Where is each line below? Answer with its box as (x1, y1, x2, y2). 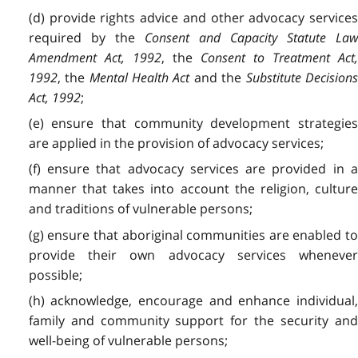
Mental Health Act (89, 68, 190, 86)
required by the (28, 28, 145, 46)
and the (189, 68, 246, 86)
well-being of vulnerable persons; (28, 332, 228, 350)
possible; (28, 265, 82, 284)
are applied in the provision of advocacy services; (28, 134, 324, 153)
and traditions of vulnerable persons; (28, 200, 253, 218)
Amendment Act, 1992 (28, 48, 161, 66)
